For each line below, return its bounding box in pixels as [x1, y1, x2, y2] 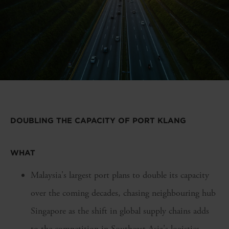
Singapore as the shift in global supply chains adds [31, 204, 209, 217]
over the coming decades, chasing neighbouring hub [31, 187, 216, 199]
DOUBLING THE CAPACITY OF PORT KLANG [10, 116, 189, 126]
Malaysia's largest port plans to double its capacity [31, 169, 209, 181]
